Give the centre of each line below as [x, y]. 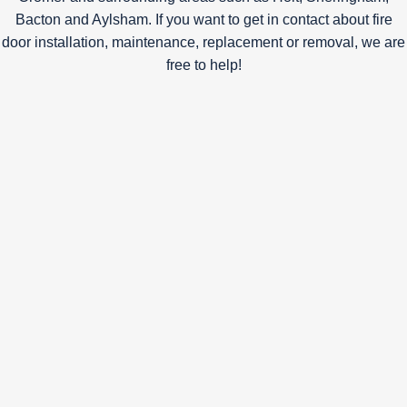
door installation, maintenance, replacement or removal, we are [203, 42]
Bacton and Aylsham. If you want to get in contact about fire [203, 19]
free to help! [203, 65]
